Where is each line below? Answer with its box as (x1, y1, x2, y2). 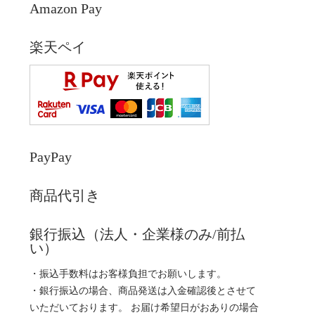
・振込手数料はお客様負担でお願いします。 (30, 268, 226, 279)
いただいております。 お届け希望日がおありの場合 (30, 302, 259, 313)
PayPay (30, 148, 72, 165)
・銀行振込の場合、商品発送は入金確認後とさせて (30, 285, 256, 296)
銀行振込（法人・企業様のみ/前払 (30, 226, 245, 242)
